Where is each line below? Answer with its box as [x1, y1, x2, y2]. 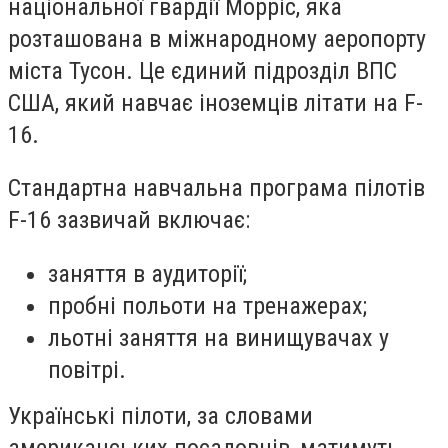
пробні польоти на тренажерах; [48, 291, 367, 320]
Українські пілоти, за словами [8, 401, 313, 430]
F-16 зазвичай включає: [8, 206, 250, 235]
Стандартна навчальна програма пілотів [8, 174, 425, 203]
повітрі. [48, 355, 126, 384]
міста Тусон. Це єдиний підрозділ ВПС [8, 56, 397, 85]
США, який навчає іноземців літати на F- [8, 88, 423, 117]
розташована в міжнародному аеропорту [8, 24, 426, 53]
